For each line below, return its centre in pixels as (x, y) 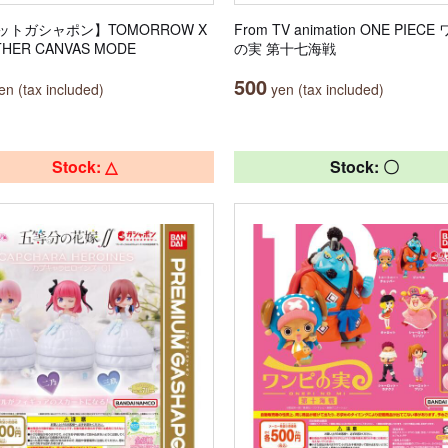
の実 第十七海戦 (285, 48)
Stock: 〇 (364, 166)
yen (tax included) (325, 89)
